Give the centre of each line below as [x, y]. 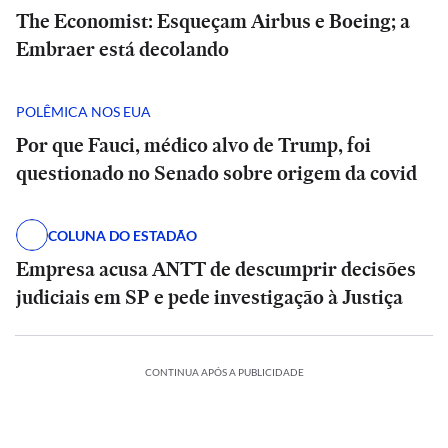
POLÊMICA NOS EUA [83, 111]
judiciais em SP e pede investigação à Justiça [209, 297]
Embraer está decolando [122, 49]
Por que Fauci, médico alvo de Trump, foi [193, 145]
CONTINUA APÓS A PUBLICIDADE [224, 372]
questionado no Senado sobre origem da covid [216, 173]
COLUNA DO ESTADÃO [122, 235]
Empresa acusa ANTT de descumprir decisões [216, 269]
